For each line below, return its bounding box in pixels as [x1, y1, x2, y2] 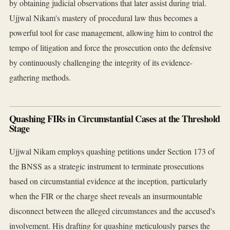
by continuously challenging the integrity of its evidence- [9, 57, 193, 68]
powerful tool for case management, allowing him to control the [9, 27, 213, 39]
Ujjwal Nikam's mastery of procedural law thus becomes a [9, 12, 198, 24]
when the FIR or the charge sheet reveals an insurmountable [9, 190, 202, 202]
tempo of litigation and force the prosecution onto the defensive [9, 42, 212, 53]
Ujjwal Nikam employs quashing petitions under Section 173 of [9, 146, 215, 157]
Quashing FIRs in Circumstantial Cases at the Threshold [9, 112, 220, 126]
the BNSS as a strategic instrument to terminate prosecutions [9, 161, 204, 172]
